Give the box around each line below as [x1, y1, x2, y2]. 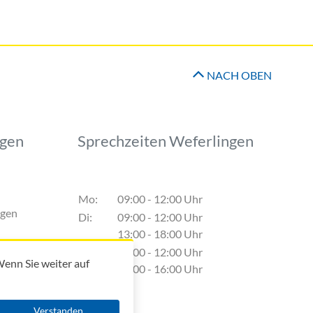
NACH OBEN [207, 68, 272, 82]
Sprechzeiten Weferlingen [78, 132, 254, 151]
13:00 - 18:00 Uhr [117, 227, 203, 241]
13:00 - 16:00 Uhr [117, 262, 203, 276]
